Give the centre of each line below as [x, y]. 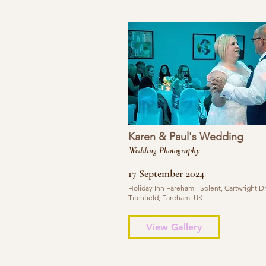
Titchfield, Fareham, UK [165, 197]
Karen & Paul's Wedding [186, 137]
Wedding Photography [164, 150]
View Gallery [174, 227]
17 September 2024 [166, 173]
